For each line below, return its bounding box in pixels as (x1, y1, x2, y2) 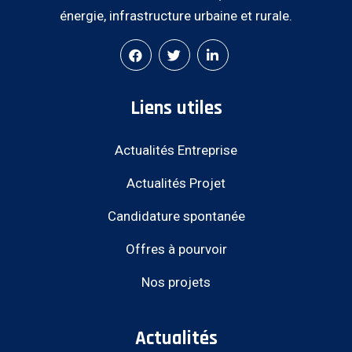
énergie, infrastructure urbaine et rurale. (60, 7, 292, 24)
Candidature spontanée (107, 207, 245, 224)
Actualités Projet (126, 174, 225, 191)
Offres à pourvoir (125, 240, 227, 257)
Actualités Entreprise (115, 141, 237, 158)
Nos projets (141, 273, 211, 290)
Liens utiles (130, 95, 222, 121)
